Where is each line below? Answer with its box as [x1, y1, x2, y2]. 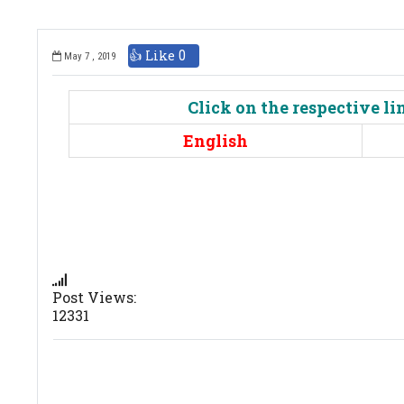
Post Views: [52, 287, 137, 307]
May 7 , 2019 [61, 50, 116, 63]
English [183, 129, 249, 151]
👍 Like [128, 46, 179, 64]
